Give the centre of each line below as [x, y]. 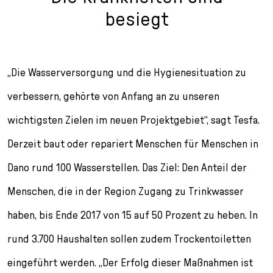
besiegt [136, 18]
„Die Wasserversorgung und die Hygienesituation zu [127, 72]
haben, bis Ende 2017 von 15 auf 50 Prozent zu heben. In [133, 214]
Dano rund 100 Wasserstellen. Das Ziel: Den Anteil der [127, 167]
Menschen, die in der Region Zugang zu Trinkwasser [126, 191]
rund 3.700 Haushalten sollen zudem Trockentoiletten [129, 238]
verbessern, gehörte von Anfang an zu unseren [113, 96]
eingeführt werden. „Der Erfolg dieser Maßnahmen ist [130, 262]
